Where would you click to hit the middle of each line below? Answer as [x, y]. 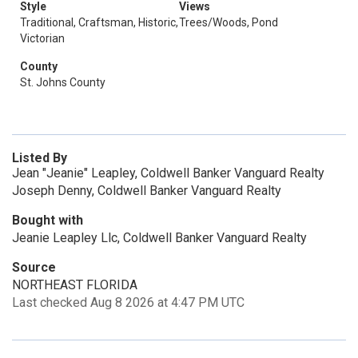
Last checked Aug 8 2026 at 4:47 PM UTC [128, 302]
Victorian [42, 38]
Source [34, 267]
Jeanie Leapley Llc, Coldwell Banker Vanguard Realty [159, 238]
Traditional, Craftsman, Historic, [99, 22]
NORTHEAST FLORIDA [75, 285]
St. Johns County [63, 82]
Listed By [40, 158]
